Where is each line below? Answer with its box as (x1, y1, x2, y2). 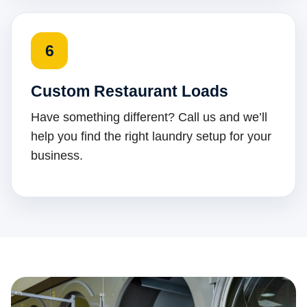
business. (31, 149, 83, 163)
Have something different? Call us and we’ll (31, 110, 267, 125)
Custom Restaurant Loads (31, 82, 228, 101)
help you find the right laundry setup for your (31, 130, 271, 144)
